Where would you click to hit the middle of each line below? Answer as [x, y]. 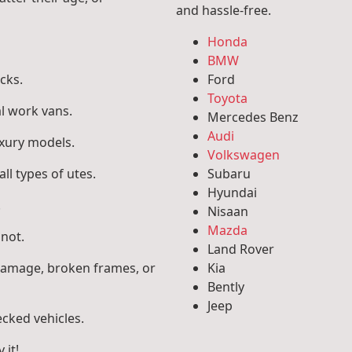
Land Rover [241, 249]
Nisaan [228, 211]
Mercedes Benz [253, 117]
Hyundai [232, 192]
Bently [226, 286]
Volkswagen [244, 154]
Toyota [227, 98]
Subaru [229, 173]
